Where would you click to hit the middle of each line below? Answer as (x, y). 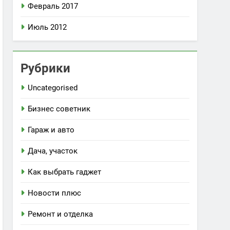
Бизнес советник (59, 109)
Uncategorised (53, 88)
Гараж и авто (51, 130)
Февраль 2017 (53, 6)
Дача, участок (53, 151)
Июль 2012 (47, 27)
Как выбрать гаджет (65, 172)
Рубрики (46, 68)
